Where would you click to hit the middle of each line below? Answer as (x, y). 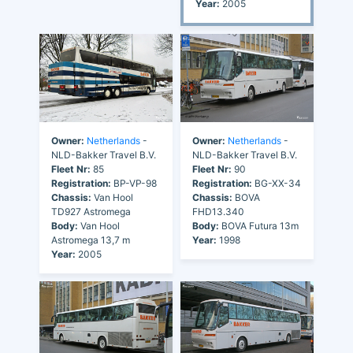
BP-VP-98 (134, 184)
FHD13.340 (218, 212)
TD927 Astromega (91, 212)
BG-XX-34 (277, 184)
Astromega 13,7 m (91, 240)
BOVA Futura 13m (259, 226)
